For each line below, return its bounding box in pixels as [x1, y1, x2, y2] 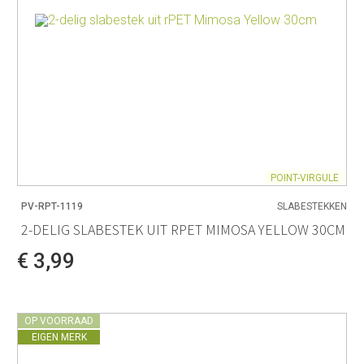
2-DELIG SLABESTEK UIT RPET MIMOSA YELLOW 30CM [21, 219, 345, 239]
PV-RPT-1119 [21, 201, 83, 213]
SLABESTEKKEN [277, 201, 347, 213]
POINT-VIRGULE [271, 171, 339, 184]
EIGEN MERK [31, 331, 87, 344]
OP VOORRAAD [24, 315, 93, 327]
